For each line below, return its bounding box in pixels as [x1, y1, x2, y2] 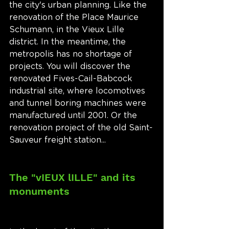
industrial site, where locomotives [9, 87, 148, 96]
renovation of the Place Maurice [9, 13, 141, 22]
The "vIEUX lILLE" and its [9, 171, 139, 184]
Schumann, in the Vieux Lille [9, 26, 127, 34]
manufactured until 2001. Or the [9, 111, 140, 120]
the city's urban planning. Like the [9, 1, 149, 10]
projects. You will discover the [9, 62, 133, 71]
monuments [9, 185, 70, 198]
